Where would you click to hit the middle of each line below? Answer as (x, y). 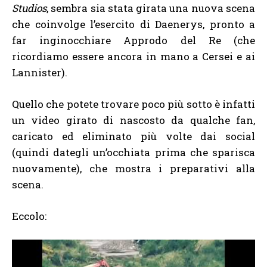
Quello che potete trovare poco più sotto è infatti (133, 104)
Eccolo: (29, 216)
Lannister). (40, 72)
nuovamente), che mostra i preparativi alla (133, 168)
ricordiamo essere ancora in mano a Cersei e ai (133, 56)
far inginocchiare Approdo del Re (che (133, 40)
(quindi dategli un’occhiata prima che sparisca (133, 152)
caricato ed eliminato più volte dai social (133, 136)
